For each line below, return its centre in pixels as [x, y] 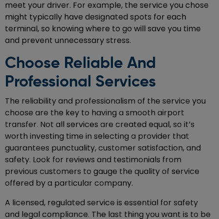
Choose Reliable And [80, 64]
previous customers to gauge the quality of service [102, 172]
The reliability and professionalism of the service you [105, 101]
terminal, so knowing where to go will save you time [103, 29]
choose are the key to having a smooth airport [95, 113]
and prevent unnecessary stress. [68, 41]
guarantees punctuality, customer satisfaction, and [103, 148]
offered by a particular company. [69, 183]
